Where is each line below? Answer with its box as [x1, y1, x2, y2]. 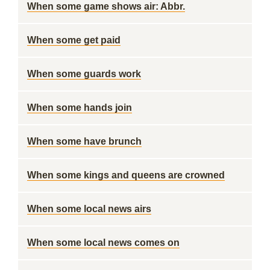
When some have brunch [27, 136, 142, 146]
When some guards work [27, 69, 141, 79]
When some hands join [27, 102, 132, 113]
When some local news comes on [27, 237, 180, 248]
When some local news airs [27, 204, 151, 214]
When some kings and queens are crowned [27, 170, 225, 180]
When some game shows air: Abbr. [27, 1, 185, 11]
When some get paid [27, 35, 121, 45]
